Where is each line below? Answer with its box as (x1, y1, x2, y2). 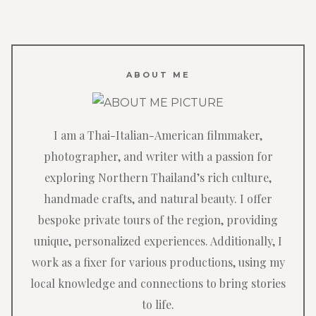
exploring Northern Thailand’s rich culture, (44, 170, 272, 186)
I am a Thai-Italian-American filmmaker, (54, 128, 262, 143)
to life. (142, 297, 174, 312)
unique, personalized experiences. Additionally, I (34, 233, 282, 249)
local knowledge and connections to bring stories (30, 276, 286, 291)
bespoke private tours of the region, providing (38, 212, 278, 228)
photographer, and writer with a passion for (43, 149, 273, 164)
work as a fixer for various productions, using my (31, 255, 285, 270)
